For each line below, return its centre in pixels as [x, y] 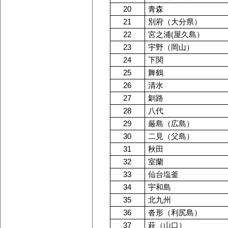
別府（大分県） [175, 22]
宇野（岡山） [171, 47]
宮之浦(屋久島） [176, 35]
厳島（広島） [171, 124]
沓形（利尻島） [175, 213]
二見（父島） [171, 136]
